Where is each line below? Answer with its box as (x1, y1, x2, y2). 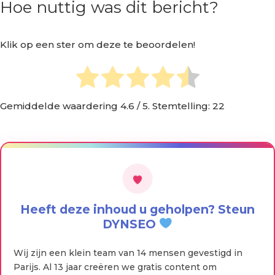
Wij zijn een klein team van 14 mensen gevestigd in (14, 247, 242, 258)
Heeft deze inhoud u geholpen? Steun (20, 201, 255, 217)
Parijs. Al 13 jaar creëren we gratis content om (14, 261, 217, 273)
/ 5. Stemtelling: (134, 99, 212, 112)
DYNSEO (103, 216, 160, 231)
